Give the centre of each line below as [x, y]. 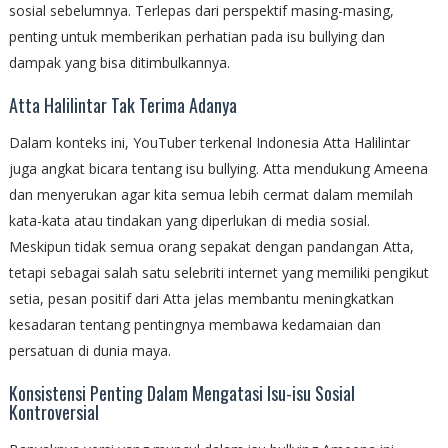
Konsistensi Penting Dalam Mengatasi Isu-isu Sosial [181, 393]
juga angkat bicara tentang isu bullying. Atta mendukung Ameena [218, 169]
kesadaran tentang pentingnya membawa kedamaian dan [194, 325]
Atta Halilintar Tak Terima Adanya [122, 105]
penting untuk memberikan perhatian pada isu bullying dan [196, 37]
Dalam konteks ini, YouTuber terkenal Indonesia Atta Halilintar [209, 143]
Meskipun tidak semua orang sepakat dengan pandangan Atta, [211, 247]
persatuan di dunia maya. [89, 351]
